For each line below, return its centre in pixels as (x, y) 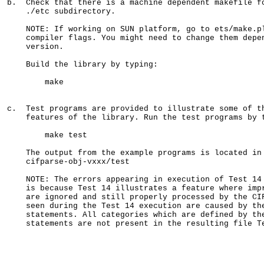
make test (47, 136)
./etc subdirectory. (61, 12)
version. (35, 47)
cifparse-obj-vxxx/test (68, 162)
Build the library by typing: (82, 65)
